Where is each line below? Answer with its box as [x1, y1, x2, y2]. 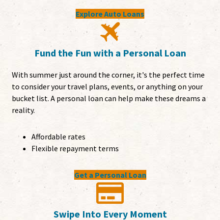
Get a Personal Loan [74, 170, 146, 180]
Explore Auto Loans [76, 9, 144, 19]
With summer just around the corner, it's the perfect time [12, 70, 205, 80]
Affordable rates [31, 132, 85, 142]
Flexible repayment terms [31, 143, 119, 154]
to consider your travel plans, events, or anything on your [12, 82, 203, 92]
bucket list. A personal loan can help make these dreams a [12, 93, 206, 104]
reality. [12, 105, 35, 115]
